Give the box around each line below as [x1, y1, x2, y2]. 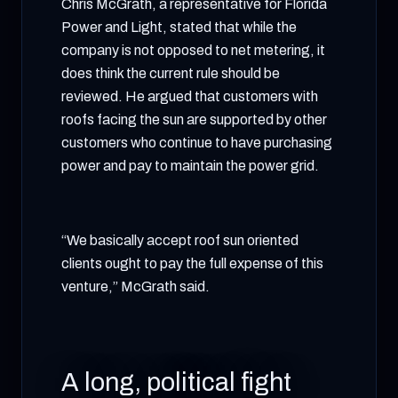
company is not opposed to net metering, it [61, 43, 325, 58]
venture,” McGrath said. [61, 279, 210, 294]
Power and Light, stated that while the [61, 20, 297, 35]
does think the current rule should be [61, 66, 280, 81]
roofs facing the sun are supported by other [61, 112, 327, 127]
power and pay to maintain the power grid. [61, 158, 319, 173]
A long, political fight [61, 369, 291, 396]
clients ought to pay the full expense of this [61, 256, 323, 271]
